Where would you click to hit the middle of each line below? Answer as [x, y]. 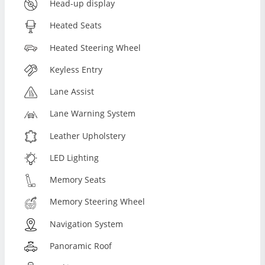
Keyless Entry [76, 69]
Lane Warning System [93, 114]
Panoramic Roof [81, 245]
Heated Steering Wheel [96, 47]
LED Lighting [75, 157]
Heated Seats [76, 25]
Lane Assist [72, 92]
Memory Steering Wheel [98, 202]
